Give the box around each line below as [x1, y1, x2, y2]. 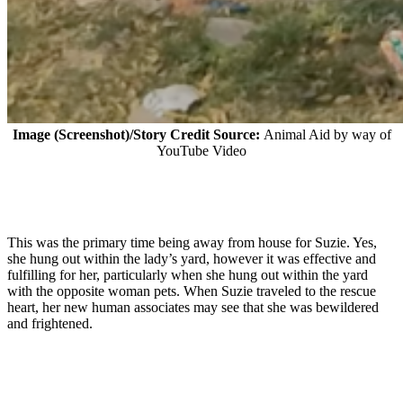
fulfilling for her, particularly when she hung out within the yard [7, 267, 368, 283]
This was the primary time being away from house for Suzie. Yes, [7, 235, 377, 251]
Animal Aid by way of [263, 127, 391, 143]
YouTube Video [157, 143, 246, 159]
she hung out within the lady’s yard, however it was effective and [7, 251, 376, 267]
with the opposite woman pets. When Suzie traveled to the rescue [7, 283, 376, 300]
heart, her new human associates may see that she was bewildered [7, 300, 379, 316]
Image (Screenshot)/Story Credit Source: [12, 127, 264, 143]
